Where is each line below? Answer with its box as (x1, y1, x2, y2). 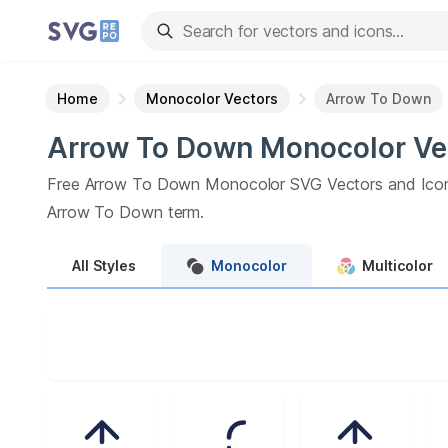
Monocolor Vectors (146, 90, 278, 107)
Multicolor (362, 256, 433, 274)
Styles (93, 256, 136, 274)
